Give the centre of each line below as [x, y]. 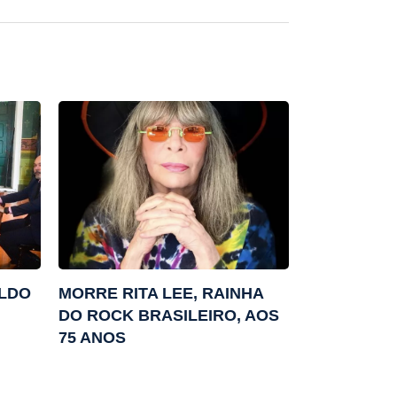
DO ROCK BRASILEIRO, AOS [169, 316]
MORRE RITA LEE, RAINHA [161, 294]
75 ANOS [92, 338]
